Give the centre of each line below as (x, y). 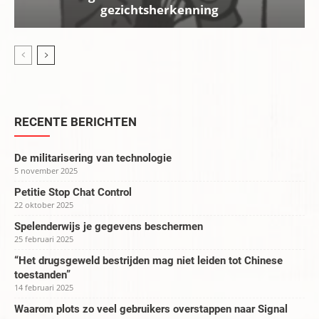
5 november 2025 (46, 171)
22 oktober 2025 (44, 205)
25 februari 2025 (44, 239)
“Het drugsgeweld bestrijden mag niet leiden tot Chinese (148, 261)
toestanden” (42, 275)
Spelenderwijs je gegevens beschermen (109, 227)
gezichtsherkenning (159, 10)
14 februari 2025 (44, 288)
